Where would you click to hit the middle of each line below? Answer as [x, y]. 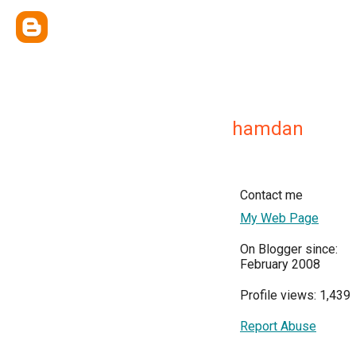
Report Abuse [278, 326]
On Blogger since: [289, 249]
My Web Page [279, 218]
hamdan [268, 129]
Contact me [271, 195]
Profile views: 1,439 [295, 295]
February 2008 [280, 264]
